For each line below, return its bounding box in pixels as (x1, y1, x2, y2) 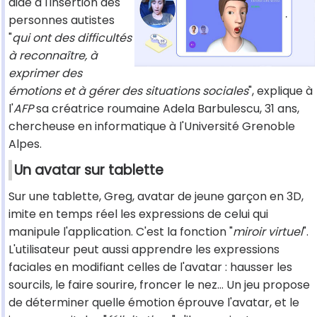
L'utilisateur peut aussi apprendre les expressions (8, 241, 279, 258)
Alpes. (8, 136, 42, 153)
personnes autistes (8, 12, 115, 29)
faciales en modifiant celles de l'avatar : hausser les (8, 259, 292, 276)
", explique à (248, 83, 313, 100)
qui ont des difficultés (12, 30, 132, 47)
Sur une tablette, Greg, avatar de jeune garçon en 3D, (8, 188, 304, 205)
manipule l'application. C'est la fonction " (8, 224, 233, 241)
